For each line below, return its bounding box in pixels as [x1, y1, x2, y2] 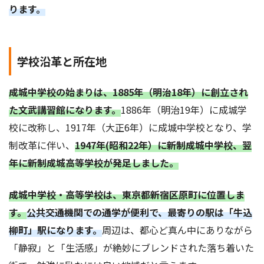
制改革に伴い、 [9, 138, 75, 153]
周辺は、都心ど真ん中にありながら [102, 223, 253, 237]
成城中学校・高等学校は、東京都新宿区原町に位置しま [9, 187, 245, 202]
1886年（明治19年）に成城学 [121, 103, 247, 117]
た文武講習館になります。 [9, 103, 121, 117]
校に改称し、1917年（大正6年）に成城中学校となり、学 [9, 120, 252, 135]
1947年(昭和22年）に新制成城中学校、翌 [75, 138, 252, 153]
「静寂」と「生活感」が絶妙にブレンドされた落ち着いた [9, 240, 254, 255]
